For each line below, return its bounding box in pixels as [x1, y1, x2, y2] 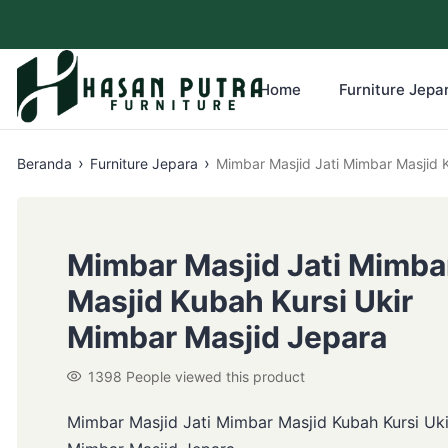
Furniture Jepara [90, 155, 198, 172]
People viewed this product [126, 368, 305, 385]
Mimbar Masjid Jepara [67, 319, 387, 355]
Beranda [17, 155, 72, 172]
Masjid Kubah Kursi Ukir [67, 283, 413, 319]
